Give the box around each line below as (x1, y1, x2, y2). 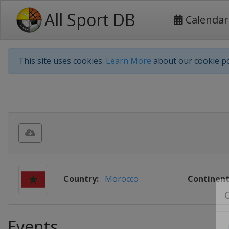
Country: (63, 173, 99, 185)
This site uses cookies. (18, 55, 106, 66)
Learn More (106, 55, 151, 66)
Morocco (105, 173, 139, 185)
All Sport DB (44, 9, 135, 31)
